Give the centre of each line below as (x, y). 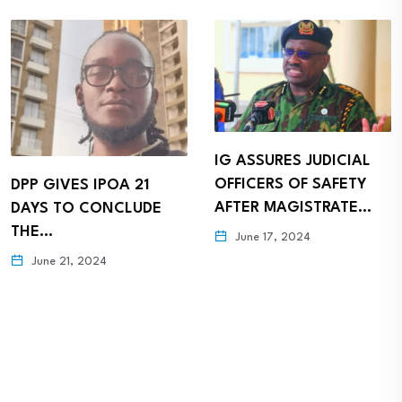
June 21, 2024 (67, 262)
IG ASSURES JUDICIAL (293, 162)
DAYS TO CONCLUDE (86, 209)
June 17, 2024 (271, 238)
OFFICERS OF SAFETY (291, 185)
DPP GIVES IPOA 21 (80, 186)
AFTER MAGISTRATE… (293, 208)
